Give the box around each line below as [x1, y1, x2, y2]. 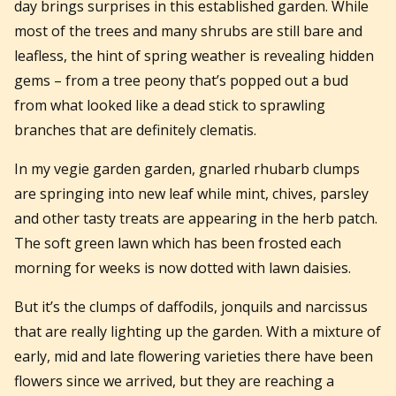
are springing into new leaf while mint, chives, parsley [14, 183, 369, 203]
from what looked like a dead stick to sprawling [14, 95, 325, 115]
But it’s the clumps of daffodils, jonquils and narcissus [14, 296, 368, 316]
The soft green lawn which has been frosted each [14, 232, 341, 253]
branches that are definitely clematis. [14, 119, 260, 140]
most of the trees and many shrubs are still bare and [14, 20, 362, 41]
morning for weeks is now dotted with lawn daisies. [14, 257, 351, 278]
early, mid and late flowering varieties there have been [14, 346, 373, 366]
